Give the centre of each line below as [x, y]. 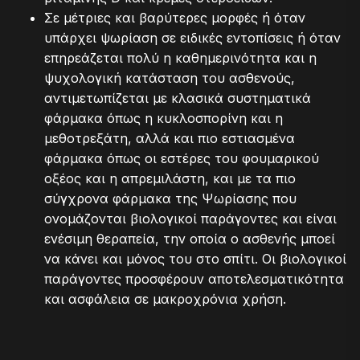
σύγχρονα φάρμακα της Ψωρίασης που [170, 198]
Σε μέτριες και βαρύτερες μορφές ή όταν [175, 17]
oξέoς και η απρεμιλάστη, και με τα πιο [170, 178]
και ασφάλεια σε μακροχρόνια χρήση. [165, 299]
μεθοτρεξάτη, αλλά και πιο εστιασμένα [170, 138]
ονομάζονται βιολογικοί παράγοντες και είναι [190, 218]
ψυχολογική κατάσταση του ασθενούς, [170, 78]
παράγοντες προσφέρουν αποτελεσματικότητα [194, 278]
